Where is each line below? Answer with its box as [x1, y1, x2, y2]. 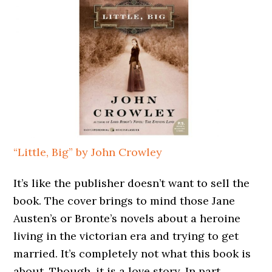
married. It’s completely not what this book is [13, 246, 251, 260]
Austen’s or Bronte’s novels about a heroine [13, 211, 241, 225]
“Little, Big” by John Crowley [13, 145, 163, 160]
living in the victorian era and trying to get [13, 228, 239, 243]
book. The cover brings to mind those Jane [13, 193, 236, 208]
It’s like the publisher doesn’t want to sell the [13, 175, 250, 190]
